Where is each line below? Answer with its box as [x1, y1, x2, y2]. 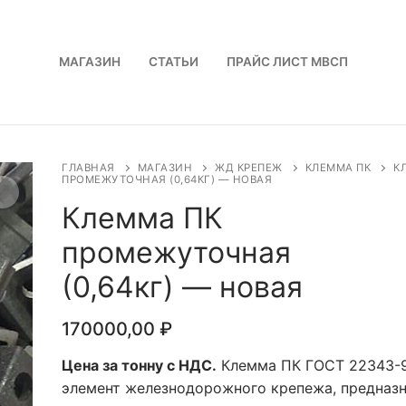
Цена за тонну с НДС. [62, 355, 217, 374]
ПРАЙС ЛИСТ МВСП [226, 53, 348, 69]
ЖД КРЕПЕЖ [215, 160, 283, 174]
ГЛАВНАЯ [62, 160, 115, 174]
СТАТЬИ [148, 53, 198, 69]
